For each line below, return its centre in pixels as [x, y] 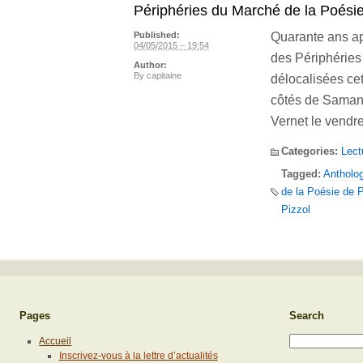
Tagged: [301, 173]
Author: [150, 65]
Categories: [310, 151]
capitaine [164, 76]
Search [307, 316]
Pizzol [296, 209]
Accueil [56, 342]
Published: [157, 35]
